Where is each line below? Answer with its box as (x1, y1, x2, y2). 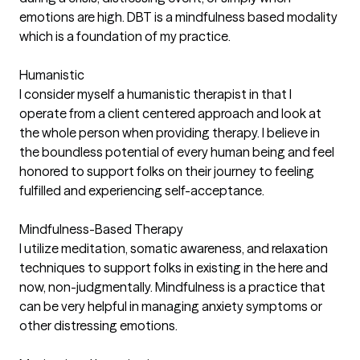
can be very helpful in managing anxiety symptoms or (19, 298, 322, 315)
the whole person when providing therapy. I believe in (19, 125, 320, 141)
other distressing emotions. (19, 317, 178, 334)
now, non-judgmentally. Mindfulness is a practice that (19, 279, 325, 296)
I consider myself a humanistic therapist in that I (19, 86, 292, 103)
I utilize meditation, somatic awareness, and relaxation (19, 240, 328, 257)
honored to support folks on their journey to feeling (19, 163, 314, 180)
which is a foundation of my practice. (19, 28, 231, 45)
